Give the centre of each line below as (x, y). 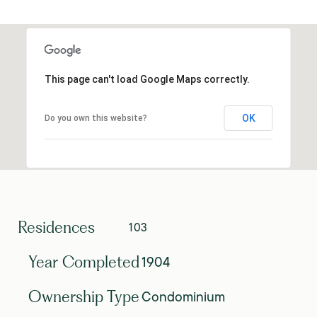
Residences (56, 227)
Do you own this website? (96, 118)
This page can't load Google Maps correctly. (147, 79)
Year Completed (84, 262)
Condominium (183, 296)
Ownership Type (84, 296)
